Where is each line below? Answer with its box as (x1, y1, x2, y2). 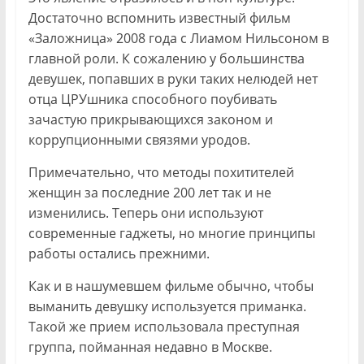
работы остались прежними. (28, 244, 210, 262)
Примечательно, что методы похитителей (28, 162, 294, 181)
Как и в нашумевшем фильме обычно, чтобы (28, 276, 314, 295)
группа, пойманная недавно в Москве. (28, 337, 272, 356)
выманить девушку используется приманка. (28, 297, 306, 315)
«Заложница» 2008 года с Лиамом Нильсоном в (28, 28, 329, 47)
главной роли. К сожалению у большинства (28, 49, 305, 67)
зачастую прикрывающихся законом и (28, 110, 273, 128)
